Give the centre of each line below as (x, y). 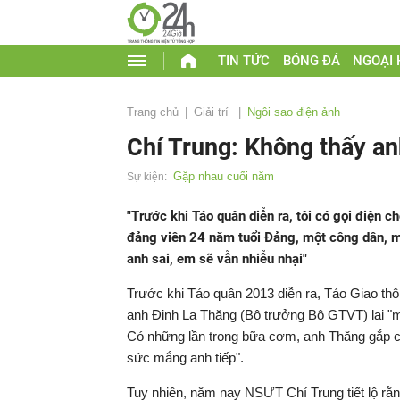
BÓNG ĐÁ (311, 61)
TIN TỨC (243, 61)
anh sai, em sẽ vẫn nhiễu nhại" (217, 259)
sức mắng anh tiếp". (185, 358)
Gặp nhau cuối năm (224, 176)
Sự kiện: (147, 177)
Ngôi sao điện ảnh (294, 112)
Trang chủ (153, 112)
